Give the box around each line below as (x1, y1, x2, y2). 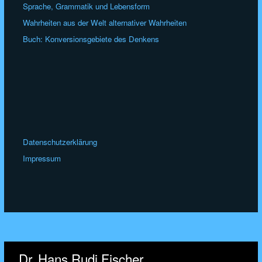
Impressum (23, 153, 61, 164)
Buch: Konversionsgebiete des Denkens (23, 33, 160, 45)
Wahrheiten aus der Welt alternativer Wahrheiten (23, 17, 187, 29)
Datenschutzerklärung (23, 136, 98, 148)
